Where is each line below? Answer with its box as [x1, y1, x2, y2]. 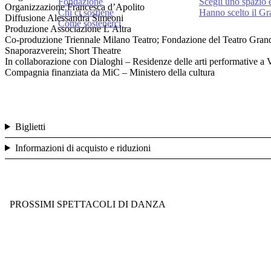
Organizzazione [5, 1, 65, 12]
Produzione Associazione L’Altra [5, 23, 131, 34]
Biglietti [15, 121, 45, 132]
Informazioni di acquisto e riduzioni [15, 142, 151, 153]
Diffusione [5, 12, 45, 23]
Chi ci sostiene [58, 7, 114, 18]
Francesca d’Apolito [65, 1, 145, 12]
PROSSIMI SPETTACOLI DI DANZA [10, 198, 166, 209]
